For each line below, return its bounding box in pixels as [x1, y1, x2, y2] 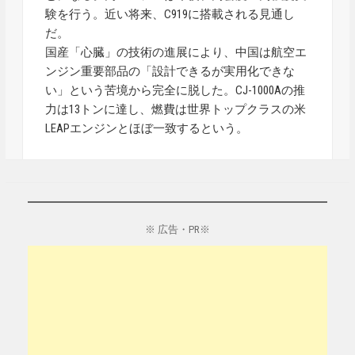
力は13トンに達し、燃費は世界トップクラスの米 [45, 102, 307, 116]
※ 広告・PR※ [144, 223, 210, 235]
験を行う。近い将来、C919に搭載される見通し [45, 7, 296, 21]
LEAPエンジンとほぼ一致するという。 [45, 121, 249, 136]
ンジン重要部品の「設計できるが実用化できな [45, 64, 296, 78]
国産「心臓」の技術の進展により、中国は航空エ [45, 45, 307, 59]
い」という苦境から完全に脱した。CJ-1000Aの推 [45, 83, 306, 97]
